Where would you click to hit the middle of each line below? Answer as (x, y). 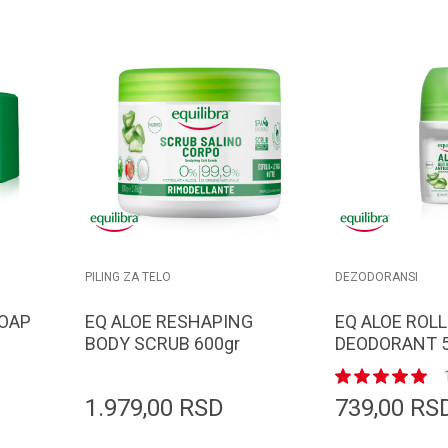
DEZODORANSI (376, 276)
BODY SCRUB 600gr (162, 344)
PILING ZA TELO (128, 276)
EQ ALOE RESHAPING (169, 322)
